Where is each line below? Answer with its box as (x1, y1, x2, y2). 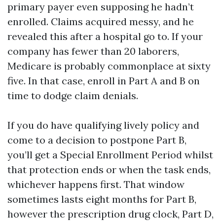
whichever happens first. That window (7, 178, 184, 190)
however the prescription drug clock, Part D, (7, 208, 214, 220)
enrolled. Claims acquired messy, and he (7, 15, 194, 28)
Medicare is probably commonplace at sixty (7, 60, 211, 72)
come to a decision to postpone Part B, (7, 134, 186, 146)
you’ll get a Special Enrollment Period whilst (7, 148, 213, 161)
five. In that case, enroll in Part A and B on (7, 74, 200, 87)
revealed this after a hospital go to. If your (7, 30, 203, 42)
